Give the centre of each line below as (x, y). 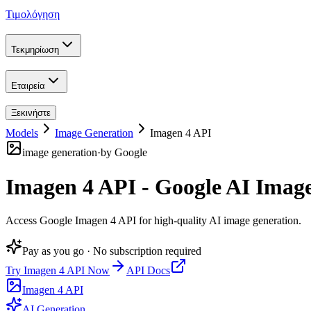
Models (22, 133)
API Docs (148, 271)
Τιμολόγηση (33, 15)
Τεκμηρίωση (35, 49)
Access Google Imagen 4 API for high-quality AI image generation (152, 221)
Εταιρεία (28, 85)
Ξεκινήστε (31, 113)
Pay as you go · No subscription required (112, 251)
